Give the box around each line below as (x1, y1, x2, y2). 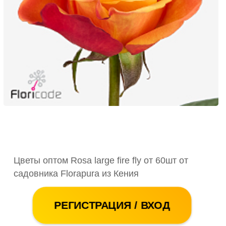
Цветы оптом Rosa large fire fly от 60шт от (14, 155, 188, 165)
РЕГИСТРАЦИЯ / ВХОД (55, 199, 169, 211)
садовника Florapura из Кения (14, 168, 139, 179)
